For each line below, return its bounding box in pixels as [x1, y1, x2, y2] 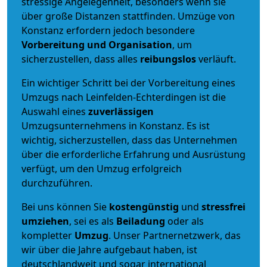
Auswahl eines [21, 104, 88, 118]
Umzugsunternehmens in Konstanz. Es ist [21, 119, 210, 132]
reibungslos [140, 52, 196, 66]
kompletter [21, 228, 74, 242]
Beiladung [116, 214, 165, 228]
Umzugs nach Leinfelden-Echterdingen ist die [21, 90, 226, 104]
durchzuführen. [21, 176, 92, 190]
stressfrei [201, 200, 246, 213]
